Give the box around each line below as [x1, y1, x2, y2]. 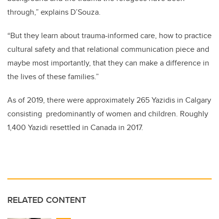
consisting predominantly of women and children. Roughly [7, 108, 208, 119]
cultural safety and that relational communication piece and [7, 43, 209, 55]
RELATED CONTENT [7, 193, 86, 206]
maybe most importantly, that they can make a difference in [7, 57, 209, 68]
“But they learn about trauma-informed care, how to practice [7, 29, 212, 41]
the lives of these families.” [7, 70, 102, 82]
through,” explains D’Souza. [7, 6, 101, 18]
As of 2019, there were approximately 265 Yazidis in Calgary [7, 94, 211, 106]
